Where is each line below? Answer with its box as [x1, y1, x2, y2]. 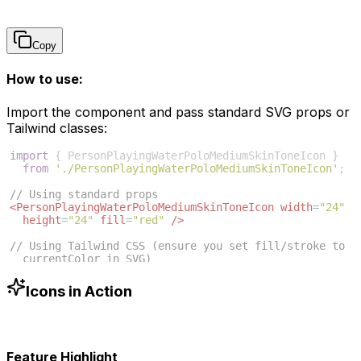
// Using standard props [10, 188, 158, 201]
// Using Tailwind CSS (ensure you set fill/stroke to [10, 239, 351, 253]
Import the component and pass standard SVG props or [6, 104, 350, 121]
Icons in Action [26, 281, 132, 301]
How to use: [6, 70, 83, 87]
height [23, 214, 61, 227]
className [280, 265, 338, 279]
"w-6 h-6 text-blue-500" [29, 278, 177, 292]
